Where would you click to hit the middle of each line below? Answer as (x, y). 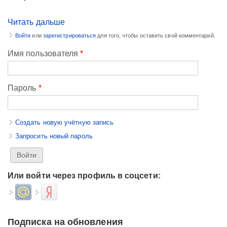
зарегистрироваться (69, 35)
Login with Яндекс (68, 190)
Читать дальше (36, 22)
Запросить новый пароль (54, 136)
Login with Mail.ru (41, 190)
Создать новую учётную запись (65, 122)
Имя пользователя (44, 53)
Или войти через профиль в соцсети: (84, 175)
